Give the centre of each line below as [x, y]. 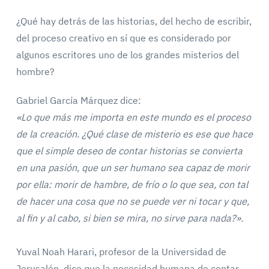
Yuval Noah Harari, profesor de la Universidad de [121, 252]
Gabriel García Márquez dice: [78, 100]
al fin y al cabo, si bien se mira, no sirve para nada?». [129, 218]
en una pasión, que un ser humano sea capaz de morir [133, 168]
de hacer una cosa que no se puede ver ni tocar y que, [132, 201]
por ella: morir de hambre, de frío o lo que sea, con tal [132, 184]
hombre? [35, 71]
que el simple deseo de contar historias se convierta [129, 151]
